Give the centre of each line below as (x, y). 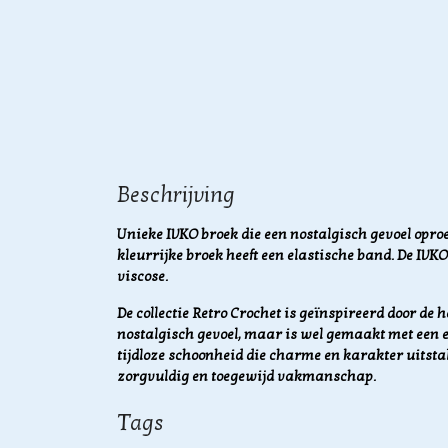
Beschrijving (176, 195)
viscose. (142, 276)
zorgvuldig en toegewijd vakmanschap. (246, 376)
